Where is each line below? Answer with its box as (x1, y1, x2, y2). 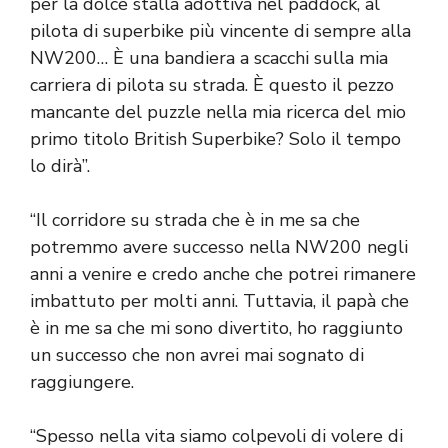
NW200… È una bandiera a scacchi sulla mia (30, 45, 388, 70)
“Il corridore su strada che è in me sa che (30, 207, 360, 232)
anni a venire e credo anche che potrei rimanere (30, 261, 416, 286)
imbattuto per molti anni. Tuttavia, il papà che (30, 288, 409, 313)
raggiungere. (30, 369, 134, 394)
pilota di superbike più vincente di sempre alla (30, 18, 411, 43)
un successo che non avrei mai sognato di (30, 342, 364, 367)
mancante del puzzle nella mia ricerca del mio (30, 99, 406, 124)
